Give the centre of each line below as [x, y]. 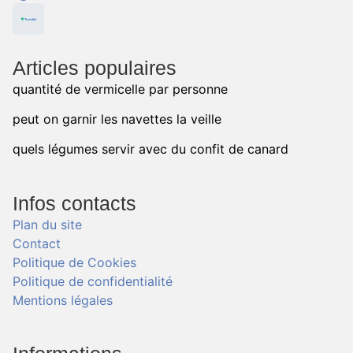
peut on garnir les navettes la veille [117, 119]
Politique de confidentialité [93, 281]
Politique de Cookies [74, 262]
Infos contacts [74, 203]
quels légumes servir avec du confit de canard [150, 149]
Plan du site [47, 224]
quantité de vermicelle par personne [120, 89]
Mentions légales [63, 300]
